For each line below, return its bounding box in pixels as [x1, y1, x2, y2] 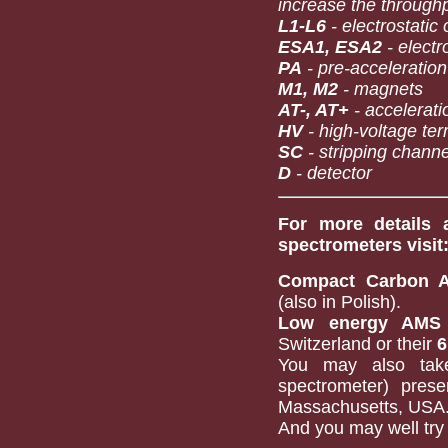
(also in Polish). [278, 292, 401, 313]
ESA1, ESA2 [278, 36, 382, 57]
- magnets [338, 78, 423, 99]
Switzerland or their [278, 334, 437, 355]
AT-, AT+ [278, 99, 349, 120]
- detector [291, 162, 372, 183]
